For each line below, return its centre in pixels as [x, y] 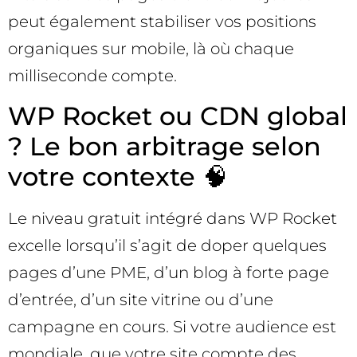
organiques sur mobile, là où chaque [151, 49]
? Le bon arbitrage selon [165, 146]
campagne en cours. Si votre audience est [172, 326]
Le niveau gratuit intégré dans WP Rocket [173, 218]
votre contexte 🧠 [118, 176]
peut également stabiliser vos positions [162, 22]
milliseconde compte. [92, 76]
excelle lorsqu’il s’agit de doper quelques [167, 245]
